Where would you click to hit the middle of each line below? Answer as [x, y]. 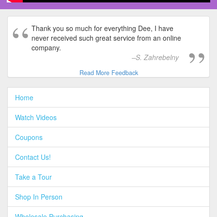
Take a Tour [33, 177]
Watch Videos [36, 117]
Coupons [29, 137]
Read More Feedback [108, 73]
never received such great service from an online [106, 38]
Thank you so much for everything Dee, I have [102, 28]
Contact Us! [33, 157]
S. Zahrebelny [157, 57]
